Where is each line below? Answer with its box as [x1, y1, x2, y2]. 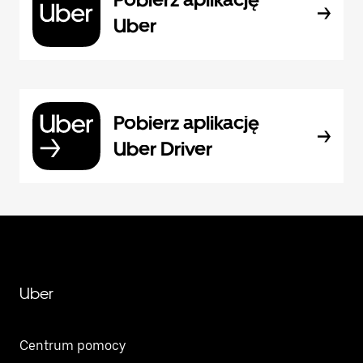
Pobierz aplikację [113, 111, 259, 135]
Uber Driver [113, 137, 212, 161]
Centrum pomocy [19, 338, 126, 354]
